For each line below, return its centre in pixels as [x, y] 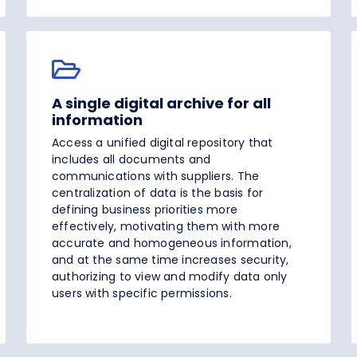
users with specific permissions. [142, 294]
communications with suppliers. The [156, 177]
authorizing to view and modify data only [170, 277]
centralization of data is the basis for [158, 193]
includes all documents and [131, 160]
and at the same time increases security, [171, 260]
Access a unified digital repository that [163, 143]
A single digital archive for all [161, 104]
